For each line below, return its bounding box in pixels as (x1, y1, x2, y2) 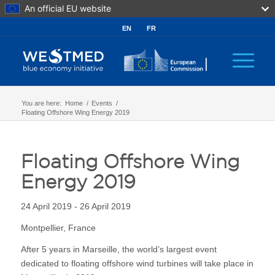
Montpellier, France (20, 222, 96, 233)
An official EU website (25, 3, 111, 14)
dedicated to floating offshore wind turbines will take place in (20, 258, 254, 268)
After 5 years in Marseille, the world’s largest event (20, 244, 217, 254)
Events (91, 99, 112, 107)
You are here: (21, 99, 61, 107)
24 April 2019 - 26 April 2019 (20, 201, 131, 211)
